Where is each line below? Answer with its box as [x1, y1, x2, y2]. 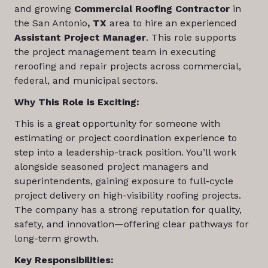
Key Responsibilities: [14, 254, 114, 266]
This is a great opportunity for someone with [14, 118, 220, 129]
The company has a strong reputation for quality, [14, 204, 242, 215]
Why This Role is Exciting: [14, 96, 139, 108]
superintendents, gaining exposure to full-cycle [14, 175, 233, 187]
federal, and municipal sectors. [14, 75, 158, 86]
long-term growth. [14, 233, 99, 244]
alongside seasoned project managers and [14, 161, 209, 172]
